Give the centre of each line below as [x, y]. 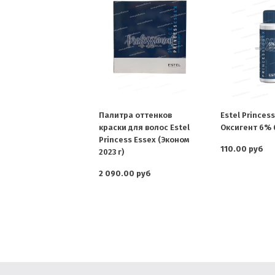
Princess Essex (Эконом [144, 140]
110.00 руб [242, 149]
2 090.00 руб [125, 174]
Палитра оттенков [135, 115]
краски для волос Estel [144, 128]
